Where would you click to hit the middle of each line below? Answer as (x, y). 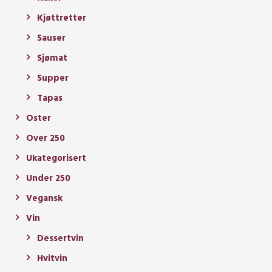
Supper (53, 78)
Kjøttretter (62, 18)
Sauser (51, 38)
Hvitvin (52, 258)
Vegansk (44, 198)
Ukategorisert (56, 158)
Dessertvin (60, 238)
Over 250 (46, 138)
